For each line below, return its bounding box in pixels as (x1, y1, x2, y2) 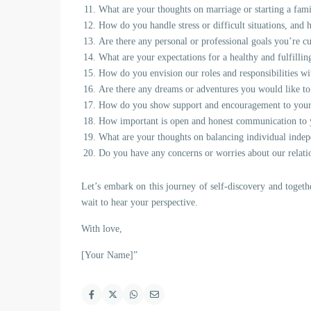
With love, (81, 224, 122, 234)
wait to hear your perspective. (81, 197, 198, 208)
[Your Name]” (81, 250, 137, 260)
